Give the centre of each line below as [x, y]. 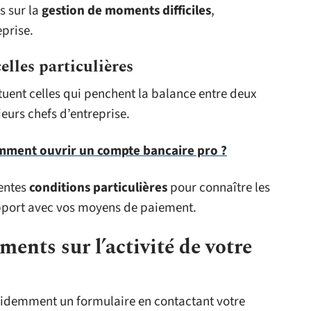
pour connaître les [220, 188]
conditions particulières [100, 188]
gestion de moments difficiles [126, 11]
